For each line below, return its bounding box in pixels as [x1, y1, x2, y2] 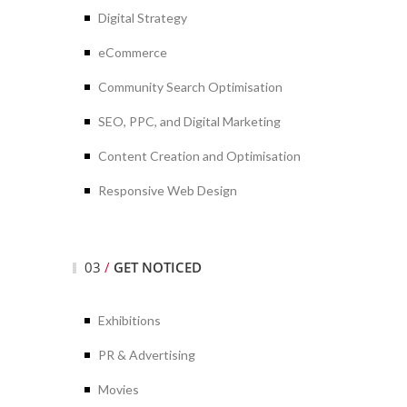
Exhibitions [98, 312, 161, 328]
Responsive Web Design [98, 182, 237, 198]
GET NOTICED [114, 257, 202, 276]
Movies [98, 381, 139, 397]
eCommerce [98, 44, 167, 60]
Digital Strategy [98, 9, 187, 25]
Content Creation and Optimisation [98, 147, 301, 164]
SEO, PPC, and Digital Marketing [98, 113, 281, 129]
